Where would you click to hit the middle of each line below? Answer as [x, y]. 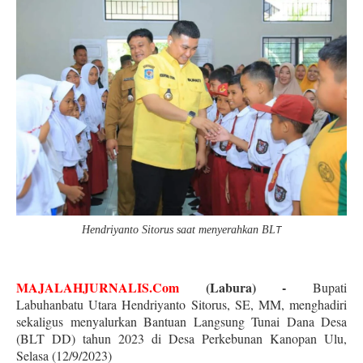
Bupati [317, 287]
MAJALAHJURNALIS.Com [111, 287]
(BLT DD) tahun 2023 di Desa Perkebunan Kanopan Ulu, [181, 338]
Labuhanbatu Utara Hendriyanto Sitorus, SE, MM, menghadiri [181, 304]
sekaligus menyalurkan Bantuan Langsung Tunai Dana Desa [181, 321]
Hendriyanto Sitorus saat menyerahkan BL [179, 230]
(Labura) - [246, 287]
